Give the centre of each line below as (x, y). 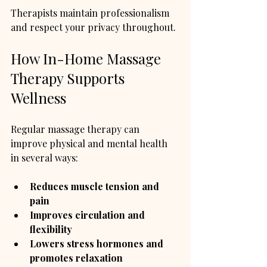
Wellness (38, 97)
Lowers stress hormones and (98, 243)
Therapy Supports (69, 78)
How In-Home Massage (88, 58)
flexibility (51, 229)
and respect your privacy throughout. (93, 27)
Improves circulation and (89, 215)
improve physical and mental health (90, 143)
